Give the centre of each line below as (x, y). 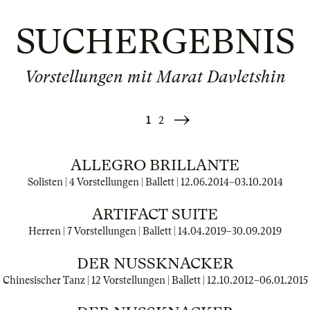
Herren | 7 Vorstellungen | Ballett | (103, 231)
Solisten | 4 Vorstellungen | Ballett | (104, 182)
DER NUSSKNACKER (155, 263)
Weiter (189, 122)
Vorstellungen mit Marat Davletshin (155, 77)
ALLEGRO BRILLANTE (155, 165)
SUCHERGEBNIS (155, 42)
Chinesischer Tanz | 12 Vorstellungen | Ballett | (104, 280)
